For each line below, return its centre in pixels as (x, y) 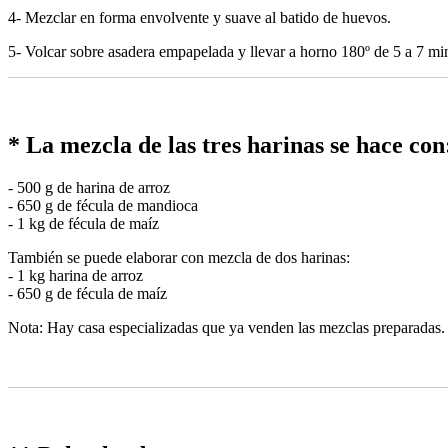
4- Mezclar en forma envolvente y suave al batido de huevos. (199, 18)
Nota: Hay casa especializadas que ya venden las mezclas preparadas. (226, 327)
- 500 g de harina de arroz (89, 187)
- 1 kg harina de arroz (75, 275)
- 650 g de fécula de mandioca (103, 205)
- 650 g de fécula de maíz (87, 293)
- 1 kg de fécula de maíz (83, 223)
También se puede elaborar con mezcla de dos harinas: (179, 257)
